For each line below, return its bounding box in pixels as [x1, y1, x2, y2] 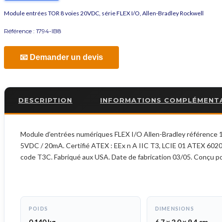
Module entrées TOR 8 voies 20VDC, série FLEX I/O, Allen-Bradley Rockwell [4, 9, 204, 17]
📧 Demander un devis [20, 53, 103, 62]
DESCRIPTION [18, 96, 72, 105]
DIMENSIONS [155, 206, 194, 212]
